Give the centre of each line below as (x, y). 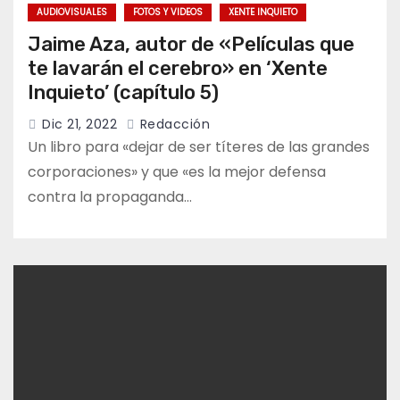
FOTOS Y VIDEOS (168, 12)
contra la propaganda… (110, 197)
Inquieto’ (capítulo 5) (123, 93)
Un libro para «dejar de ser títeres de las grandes (199, 147)
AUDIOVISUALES (72, 12)
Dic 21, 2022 (79, 125)
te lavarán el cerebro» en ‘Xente (178, 69)
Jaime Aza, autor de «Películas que (191, 45)
